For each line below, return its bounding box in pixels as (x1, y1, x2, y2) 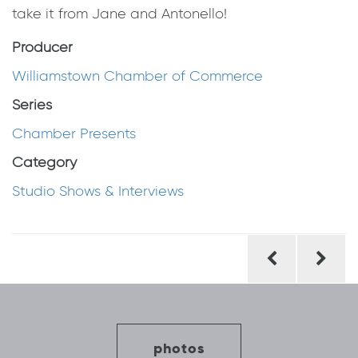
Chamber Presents (12, 125, 136, 143)
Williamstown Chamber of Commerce (12, 67, 263, 86)
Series (12, 96, 52, 114)
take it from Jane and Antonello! (12, 5, 227, 23)
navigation (11, 256, 121, 291)
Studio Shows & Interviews (12, 182, 184, 201)
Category (12, 153, 77, 172)
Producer (12, 38, 73, 57)
